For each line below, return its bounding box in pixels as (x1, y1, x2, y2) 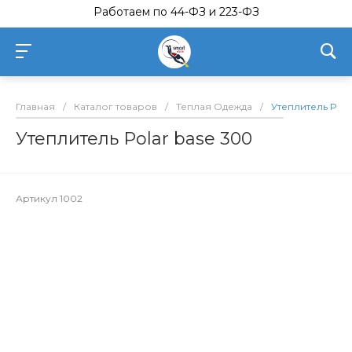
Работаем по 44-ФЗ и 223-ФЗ (93, 5, 259, 19)
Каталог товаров (74, 101, 157, 112)
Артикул (16, 192, 60, 204)
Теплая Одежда (176, 101, 252, 112)
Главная (16, 101, 55, 112)
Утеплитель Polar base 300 (16, 128, 252, 149)
